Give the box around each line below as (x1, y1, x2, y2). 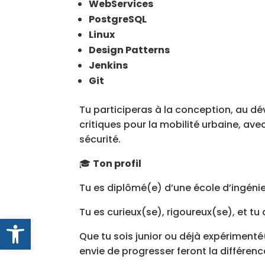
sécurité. (79, 132, 121, 146)
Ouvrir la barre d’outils (5, 211, 74, 238)
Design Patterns (89, 43, 170, 57)
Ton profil (93, 157, 142, 170)
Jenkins (89, 59, 128, 72)
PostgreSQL (89, 12, 147, 26)
